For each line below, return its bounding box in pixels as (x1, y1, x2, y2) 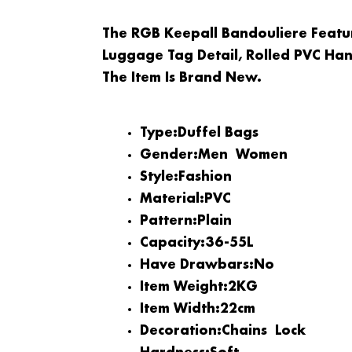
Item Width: (139, 302, 220, 316)
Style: (139, 170, 178, 184)
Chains (221, 324, 267, 338)
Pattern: (139, 214, 197, 228)
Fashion (178, 170, 232, 184)
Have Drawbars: (139, 258, 254, 272)
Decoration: (139, 324, 222, 338)
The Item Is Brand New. (101, 71, 262, 86)
